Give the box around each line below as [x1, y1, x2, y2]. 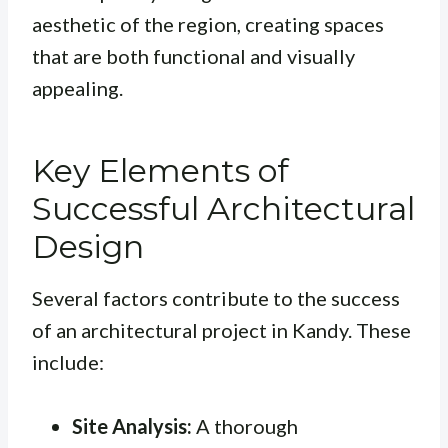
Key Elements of [32, 151, 289, 191]
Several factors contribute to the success [32, 286, 400, 311]
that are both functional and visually [32, 44, 355, 69]
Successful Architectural [32, 189, 415, 229]
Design [32, 227, 144, 267]
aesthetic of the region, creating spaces [32, 12, 384, 37]
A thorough [192, 414, 298, 439]
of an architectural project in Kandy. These [32, 318, 411, 343]
